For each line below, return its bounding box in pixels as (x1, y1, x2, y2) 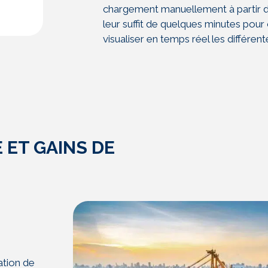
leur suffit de (103, 18, 160, 30)
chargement (103, 3, 161, 15)
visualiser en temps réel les (103, 33, 227, 45)
